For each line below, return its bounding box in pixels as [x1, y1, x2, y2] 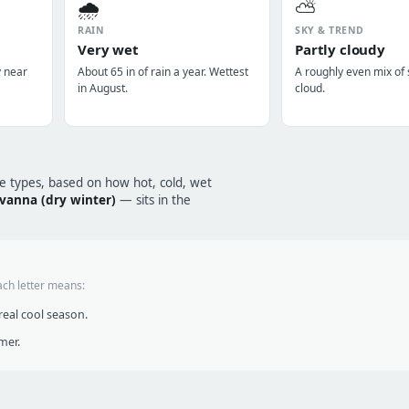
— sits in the [116, 192, 191, 208]
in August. [78, 80, 128, 96]
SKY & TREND [295, 24, 364, 37]
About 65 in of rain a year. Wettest [78, 64, 248, 79]
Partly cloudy [295, 40, 386, 58]
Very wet [78, 40, 139, 58]
